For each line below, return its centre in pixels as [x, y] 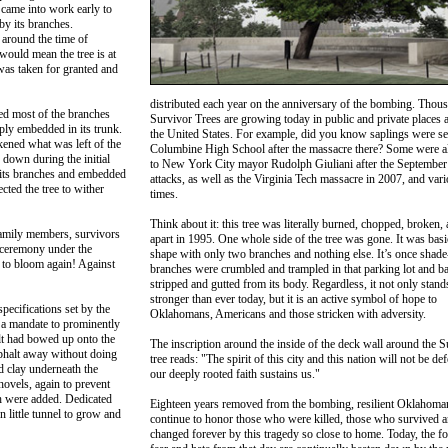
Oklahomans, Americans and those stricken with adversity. [287, 314]
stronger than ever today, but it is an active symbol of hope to [293, 299]
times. [163, 194]
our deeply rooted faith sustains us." [234, 374]
